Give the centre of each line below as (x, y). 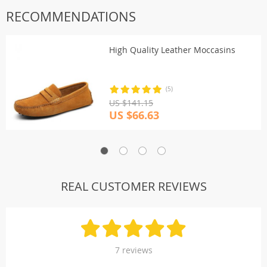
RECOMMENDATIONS (71, 16)
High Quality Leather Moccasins (172, 50)
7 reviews (133, 250)
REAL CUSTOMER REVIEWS (133, 186)
